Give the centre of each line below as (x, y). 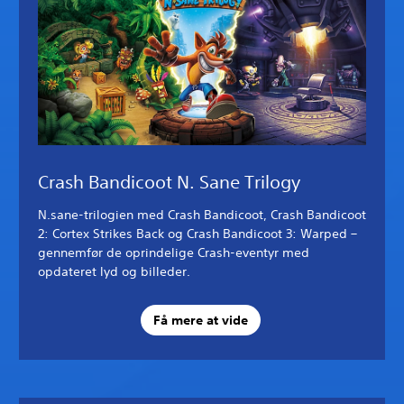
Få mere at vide (200, 321)
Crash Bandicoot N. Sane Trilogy (169, 181)
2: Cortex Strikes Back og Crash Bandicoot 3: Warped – (197, 233)
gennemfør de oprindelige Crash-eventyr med (174, 252)
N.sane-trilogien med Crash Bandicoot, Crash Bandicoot (202, 214)
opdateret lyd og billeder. (114, 271)
